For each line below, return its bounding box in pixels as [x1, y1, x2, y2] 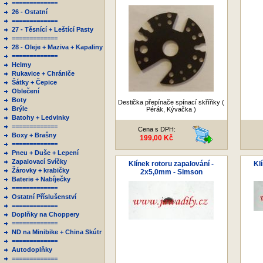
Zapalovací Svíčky [12, 158, 67, 165]
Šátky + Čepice [12, 79, 57, 86]
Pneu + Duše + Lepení [12, 149, 79, 156]
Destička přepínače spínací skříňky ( [118, 99, 224, 106]
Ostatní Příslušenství [12, 193, 76, 200]
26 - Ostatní [12, 8, 48, 15]
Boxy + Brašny [12, 131, 56, 139]
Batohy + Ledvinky [12, 114, 69, 121]
